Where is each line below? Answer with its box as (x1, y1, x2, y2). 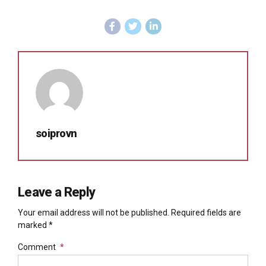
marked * (18, 220, 53, 230)
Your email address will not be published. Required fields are (18, 208, 241, 218)
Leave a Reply (18, 185, 96, 200)
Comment (18, 242, 56, 252)
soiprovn (36, 127, 77, 140)
